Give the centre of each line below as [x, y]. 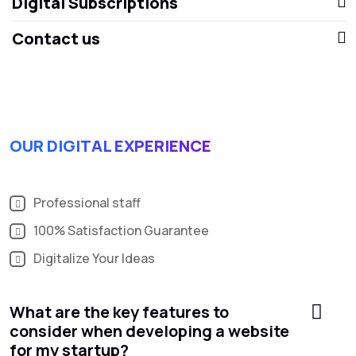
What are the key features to [119, 311]
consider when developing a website [149, 331]
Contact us [56, 38]
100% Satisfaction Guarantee [121, 230]
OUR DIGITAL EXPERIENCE [110, 145]
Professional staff [87, 202]
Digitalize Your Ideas [94, 258]
